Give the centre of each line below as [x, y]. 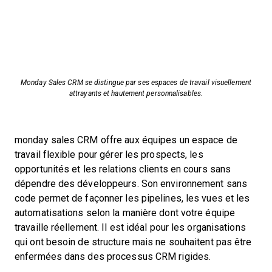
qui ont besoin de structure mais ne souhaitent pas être [133, 242]
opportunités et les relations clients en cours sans [123, 169]
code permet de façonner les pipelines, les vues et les [132, 198]
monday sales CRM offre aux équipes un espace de [126, 140]
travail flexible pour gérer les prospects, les [109, 155]
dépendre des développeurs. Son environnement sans [131, 184]
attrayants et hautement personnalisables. [136, 93]
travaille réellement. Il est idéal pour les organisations [130, 227]
